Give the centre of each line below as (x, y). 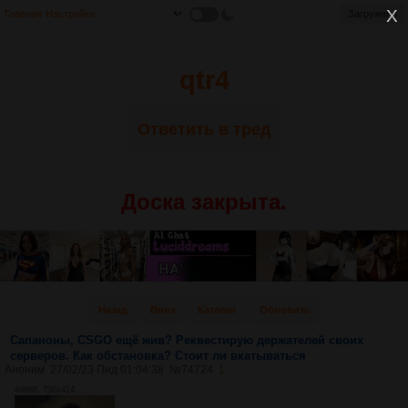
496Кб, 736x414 (45, 389)
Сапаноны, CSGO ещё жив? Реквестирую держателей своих (187, 340)
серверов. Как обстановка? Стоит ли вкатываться (158, 355)
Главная (23, 14)
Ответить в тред (204, 129)
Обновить (285, 309)
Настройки (70, 14)
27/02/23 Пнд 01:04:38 (107, 369)
